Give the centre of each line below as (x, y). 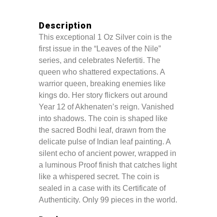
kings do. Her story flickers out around (103, 95)
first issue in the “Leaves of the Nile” (100, 49)
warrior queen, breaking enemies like (102, 84)
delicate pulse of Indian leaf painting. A (105, 142)
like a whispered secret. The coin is (99, 177)
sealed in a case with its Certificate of (102, 188)
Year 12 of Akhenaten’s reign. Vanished (106, 107)
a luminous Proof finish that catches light (108, 165)
